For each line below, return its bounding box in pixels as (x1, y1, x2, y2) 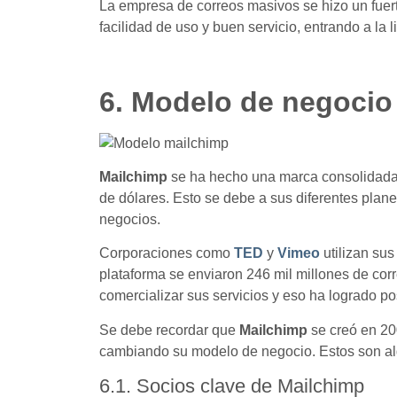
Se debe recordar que (99, 322, 239, 338)
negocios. (99, 211, 160, 227)
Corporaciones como (99, 245, 234, 261)
